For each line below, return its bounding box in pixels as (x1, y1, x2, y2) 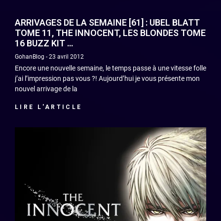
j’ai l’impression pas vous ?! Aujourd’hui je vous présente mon (15, 74, 200, 82)
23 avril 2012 (47, 53, 84, 60)
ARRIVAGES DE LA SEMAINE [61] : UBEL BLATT (15, 17, 200, 28)
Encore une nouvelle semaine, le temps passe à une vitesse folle (15, 64, 206, 72)
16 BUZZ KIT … (15, 37, 73, 48)
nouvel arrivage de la (15, 84, 77, 93)
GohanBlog (15, 53, 46, 60)
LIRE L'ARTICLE (15, 103, 82, 110)
